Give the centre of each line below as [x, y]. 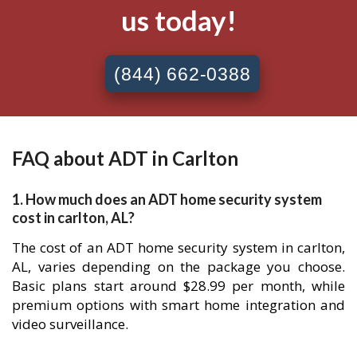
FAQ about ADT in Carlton [125, 158]
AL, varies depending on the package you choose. [178, 267]
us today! [178, 20]
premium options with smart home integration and [178, 305]
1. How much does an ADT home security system [167, 200]
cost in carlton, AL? [73, 218]
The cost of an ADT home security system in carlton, [178, 248]
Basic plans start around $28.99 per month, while [178, 286]
